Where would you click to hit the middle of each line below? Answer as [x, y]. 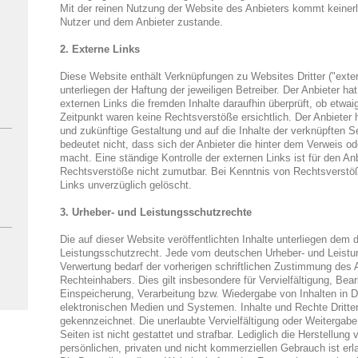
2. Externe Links [99, 50]
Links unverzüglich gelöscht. [125, 185]
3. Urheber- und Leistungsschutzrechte [155, 213]
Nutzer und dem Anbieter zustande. [141, 22]
